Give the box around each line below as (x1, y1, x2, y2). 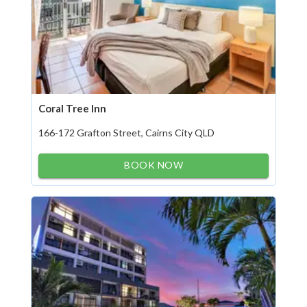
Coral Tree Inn (38, 102, 106, 114)
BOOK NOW (124, 159, 183, 171)
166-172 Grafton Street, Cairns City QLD (38, 127, 214, 138)
